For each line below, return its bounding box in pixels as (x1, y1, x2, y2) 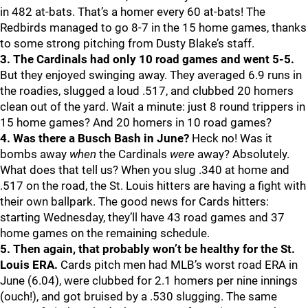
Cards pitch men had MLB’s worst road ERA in (58, 258, 298, 272)
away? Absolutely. (195, 147, 289, 161)
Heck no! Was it (189, 131, 272, 145)
